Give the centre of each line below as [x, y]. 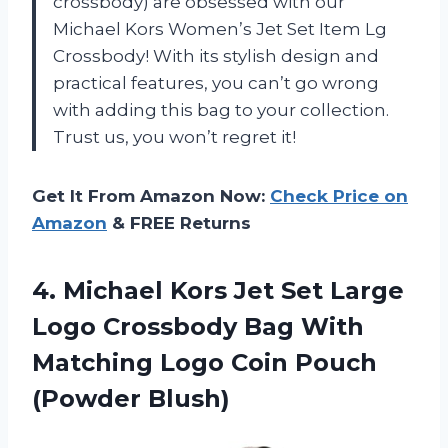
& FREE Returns [179, 223]
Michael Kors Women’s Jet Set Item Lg [220, 29]
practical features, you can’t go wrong [216, 83]
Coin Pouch [304, 363]
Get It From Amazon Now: [151, 196]
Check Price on [339, 196]
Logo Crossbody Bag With [198, 327]
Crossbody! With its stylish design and [216, 56]
